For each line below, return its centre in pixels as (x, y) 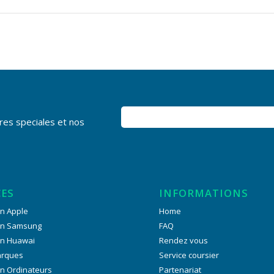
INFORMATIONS (204, 193)
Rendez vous (184, 240)
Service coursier (189, 255)
